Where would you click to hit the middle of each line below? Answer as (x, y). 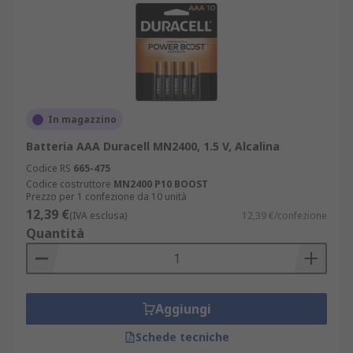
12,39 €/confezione (284, 216)
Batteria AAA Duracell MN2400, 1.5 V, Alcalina (153, 146)
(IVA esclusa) (98, 216)
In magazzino (82, 119)
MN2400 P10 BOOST (161, 184)
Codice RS (48, 168)
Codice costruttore (69, 184)
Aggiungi (183, 309)
